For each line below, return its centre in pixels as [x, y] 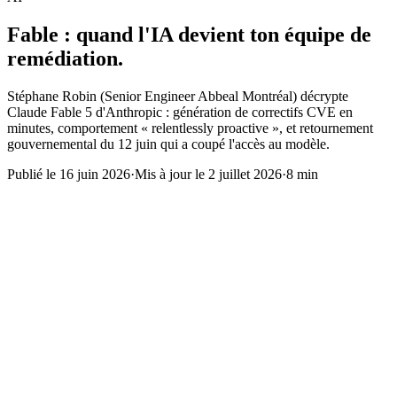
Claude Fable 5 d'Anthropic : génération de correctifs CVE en [180, 112]
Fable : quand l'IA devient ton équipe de [189, 34]
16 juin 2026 [95, 174]
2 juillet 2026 [245, 174]
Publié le [33, 174]
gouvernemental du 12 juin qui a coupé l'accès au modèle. [168, 144]
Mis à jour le [171, 174]
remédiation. [65, 58]
